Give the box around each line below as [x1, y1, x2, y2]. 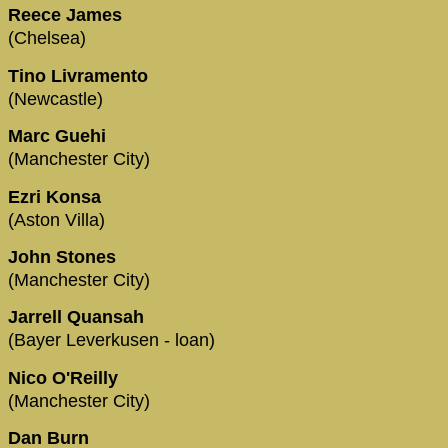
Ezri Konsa [8, 186, 106, 207]
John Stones [8, 246, 121, 267]
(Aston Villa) [8, 209, 105, 230]
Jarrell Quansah [8, 307, 149, 328]
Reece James [8, 5, 127, 26]
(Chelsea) [8, 28, 86, 49]
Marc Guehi [8, 126, 111, 147]
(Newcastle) [8, 88, 103, 109]
